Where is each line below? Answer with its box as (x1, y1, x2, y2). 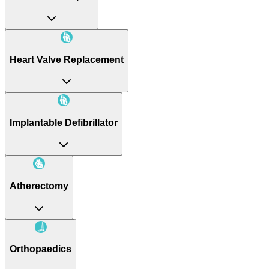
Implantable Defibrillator (10, 117, 118, 128)
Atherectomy (10, 180, 68, 191)
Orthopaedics (10, 244, 71, 255)
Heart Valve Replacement (10, 54, 124, 65)
